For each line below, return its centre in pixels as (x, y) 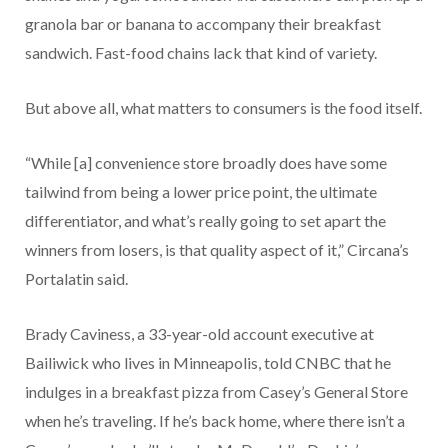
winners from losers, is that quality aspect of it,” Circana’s (217, 250)
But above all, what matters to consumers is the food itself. (223, 108)
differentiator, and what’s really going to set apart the (205, 221)
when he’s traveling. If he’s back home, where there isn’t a (215, 421)
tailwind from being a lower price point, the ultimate (201, 192)
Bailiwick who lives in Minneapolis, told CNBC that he (208, 363)
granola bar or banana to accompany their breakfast (203, 24)
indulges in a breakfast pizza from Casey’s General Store (216, 392)
